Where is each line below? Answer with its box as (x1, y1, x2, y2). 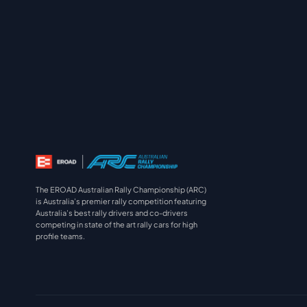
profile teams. (36, 231, 85, 241)
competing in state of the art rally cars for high (36, 219, 197, 229)
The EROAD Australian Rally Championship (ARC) (36, 184, 206, 194)
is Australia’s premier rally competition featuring (36, 196, 206, 206)
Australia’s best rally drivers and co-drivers (36, 208, 188, 217)
